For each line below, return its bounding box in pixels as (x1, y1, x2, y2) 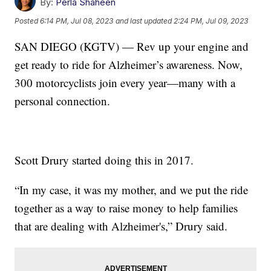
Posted (15, 16, 41, 26)
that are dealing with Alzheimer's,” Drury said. (15, 218, 228, 233)
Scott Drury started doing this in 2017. (15, 152, 194, 168)
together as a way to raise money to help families (15, 200, 238, 215)
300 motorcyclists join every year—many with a (15, 74, 236, 90)
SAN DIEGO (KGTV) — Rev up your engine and (15, 38, 249, 54)
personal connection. (15, 93, 111, 108)
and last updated (116, 16, 172, 26)
